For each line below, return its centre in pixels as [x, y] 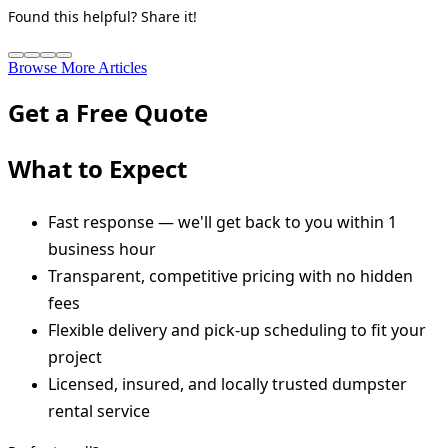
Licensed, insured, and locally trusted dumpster [227, 384]
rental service [99, 411]
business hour [102, 249]
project [75, 357]
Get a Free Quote [108, 113]
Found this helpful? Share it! [102, 17]
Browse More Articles [77, 68]
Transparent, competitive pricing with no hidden [230, 276]
